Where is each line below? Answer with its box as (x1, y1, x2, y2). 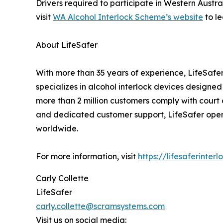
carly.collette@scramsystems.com (36, 201, 165, 212)
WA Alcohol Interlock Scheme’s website (53, 12, 203, 22)
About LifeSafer (36, 40, 98, 50)
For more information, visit (36, 151, 138, 162)
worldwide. (36, 123, 78, 134)
